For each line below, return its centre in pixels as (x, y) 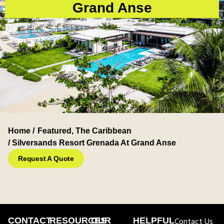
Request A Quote (46, 159)
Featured (54, 131)
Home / (21, 131)
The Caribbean (103, 131)
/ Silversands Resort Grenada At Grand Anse (92, 143)
